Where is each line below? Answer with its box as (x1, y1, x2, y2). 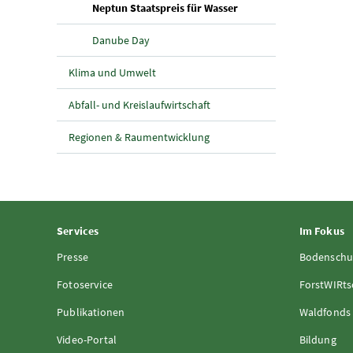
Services (57, 223, 99, 238)
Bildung (299, 332, 336, 347)
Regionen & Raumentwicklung (69, 129, 210, 144)
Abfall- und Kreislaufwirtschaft (69, 97, 213, 112)
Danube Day (92, 32, 150, 47)
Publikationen (57, 304, 125, 319)
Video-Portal (57, 332, 117, 347)
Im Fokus (299, 223, 344, 238)
